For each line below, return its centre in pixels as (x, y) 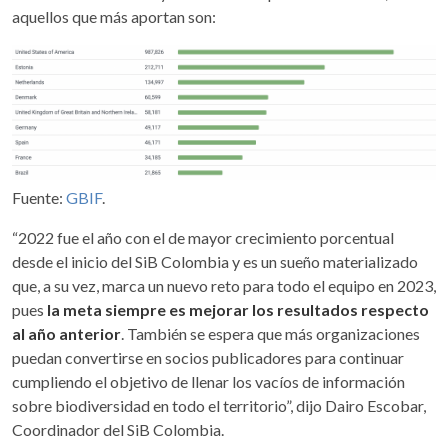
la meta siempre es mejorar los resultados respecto (238, 310)
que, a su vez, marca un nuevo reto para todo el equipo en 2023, (224, 286)
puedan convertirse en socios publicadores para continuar (208, 358)
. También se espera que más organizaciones (270, 334)
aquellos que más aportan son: (114, 16)
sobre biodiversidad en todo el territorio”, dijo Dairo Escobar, (219, 406)
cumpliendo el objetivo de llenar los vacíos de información (208, 382)
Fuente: (39, 198)
